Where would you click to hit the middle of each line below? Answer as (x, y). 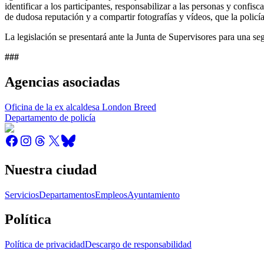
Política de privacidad (45, 245)
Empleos (111, 194)
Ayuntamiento (154, 194)
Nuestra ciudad (51, 169)
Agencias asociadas (62, 82)
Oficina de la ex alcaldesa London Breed (80, 107)
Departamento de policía (50, 117)
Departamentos (67, 194)
